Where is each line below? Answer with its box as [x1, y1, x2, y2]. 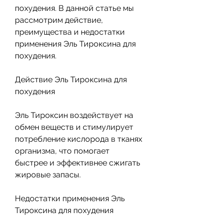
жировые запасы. [15, 169, 81, 179]
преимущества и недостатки [15, 27, 125, 37]
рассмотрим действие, [15, 15, 103, 25]
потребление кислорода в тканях [15, 134, 142, 144]
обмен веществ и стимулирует [15, 122, 133, 132]
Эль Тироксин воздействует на [15, 110, 133, 120]
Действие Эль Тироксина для [15, 74, 127, 84]
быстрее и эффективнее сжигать [15, 158, 140, 167]
